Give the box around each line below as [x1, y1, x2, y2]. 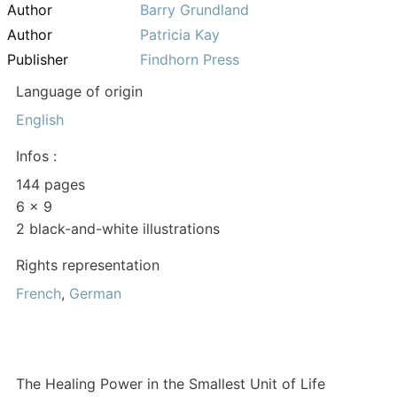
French [16, 284, 61, 302]
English [16, 110, 64, 128]
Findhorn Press [140, 50, 239, 68]
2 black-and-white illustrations [16, 219, 220, 237]
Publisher [7, 50, 68, 68]
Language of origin [16, 82, 143, 100]
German [69, 284, 121, 302]
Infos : [16, 146, 57, 165]
